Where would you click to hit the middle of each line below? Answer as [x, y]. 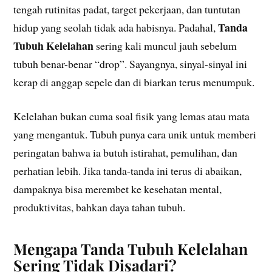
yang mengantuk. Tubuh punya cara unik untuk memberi [135, 134]
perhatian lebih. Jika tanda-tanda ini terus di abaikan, [128, 171]
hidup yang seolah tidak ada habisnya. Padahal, [116, 27]
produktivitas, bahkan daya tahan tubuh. [100, 207]
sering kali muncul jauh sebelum [165, 45]
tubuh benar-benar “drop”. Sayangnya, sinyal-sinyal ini [131, 63]
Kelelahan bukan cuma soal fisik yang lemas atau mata [132, 116]
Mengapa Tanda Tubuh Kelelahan [131, 249]
